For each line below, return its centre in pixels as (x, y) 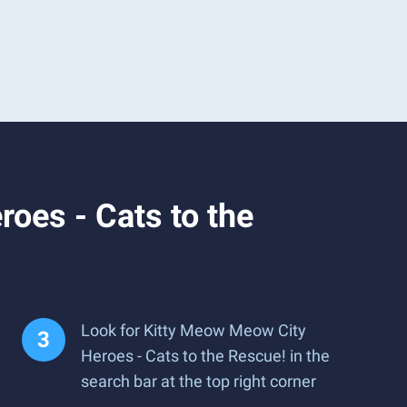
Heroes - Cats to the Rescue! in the (205, 356)
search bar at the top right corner (199, 381)
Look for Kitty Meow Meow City (194, 330)
